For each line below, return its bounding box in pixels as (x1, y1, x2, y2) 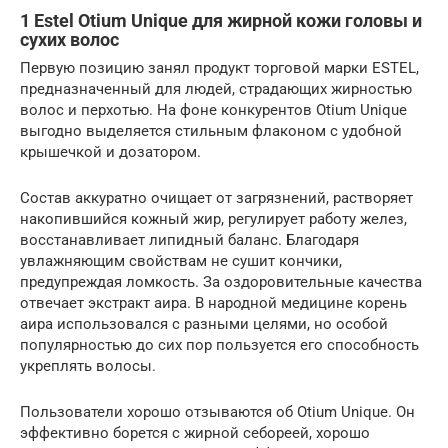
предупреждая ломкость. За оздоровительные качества (20, 272, 422, 291)
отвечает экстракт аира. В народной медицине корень (20, 293, 407, 312)
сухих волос (20, 28, 119, 50)
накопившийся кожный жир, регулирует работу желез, (20, 209, 407, 228)
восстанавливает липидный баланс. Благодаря (20, 230, 359, 249)
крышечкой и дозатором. (20, 142, 201, 161)
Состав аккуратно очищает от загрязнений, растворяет (20, 188, 413, 207)
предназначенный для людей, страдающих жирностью (20, 79, 412, 98)
